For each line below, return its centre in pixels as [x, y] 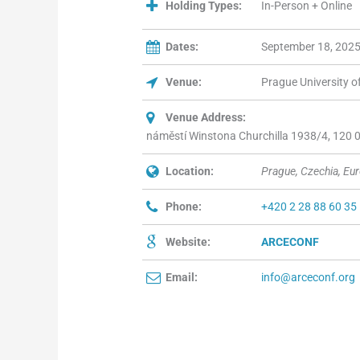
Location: [190, 172]
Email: [182, 278]
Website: [188, 242]
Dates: [182, 47]
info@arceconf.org [309, 278]
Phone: [184, 207]
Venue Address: [206, 118]
